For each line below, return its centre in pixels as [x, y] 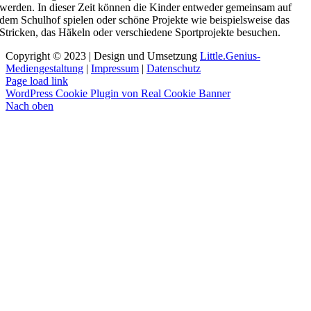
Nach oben [30, 106]
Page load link [37, 81]
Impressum [115, 68]
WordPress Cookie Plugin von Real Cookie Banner [118, 93]
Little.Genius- [230, 56]
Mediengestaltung [44, 68]
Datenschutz [174, 68]
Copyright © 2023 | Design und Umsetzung [103, 56]
